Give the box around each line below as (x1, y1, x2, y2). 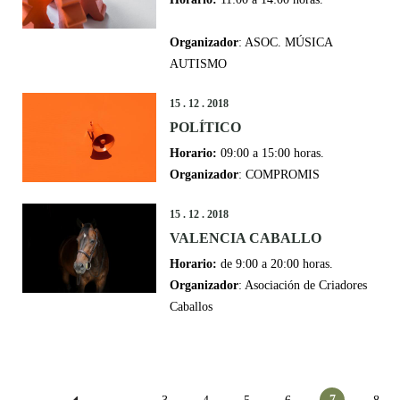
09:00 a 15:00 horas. (217, 146, 324, 160)
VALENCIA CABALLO (170, 230, 321, 246)
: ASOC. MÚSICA (238, 36, 332, 49)
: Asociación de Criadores (238, 279, 367, 292)
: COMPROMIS (238, 168, 320, 181)
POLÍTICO (170, 120, 241, 135)
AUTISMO (170, 57, 227, 71)
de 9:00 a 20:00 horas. (221, 257, 333, 271)
